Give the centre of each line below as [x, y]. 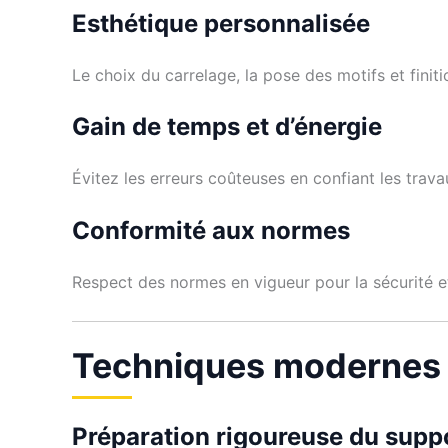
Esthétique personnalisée [221, 23]
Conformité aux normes [211, 230]
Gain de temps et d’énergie [227, 127]
